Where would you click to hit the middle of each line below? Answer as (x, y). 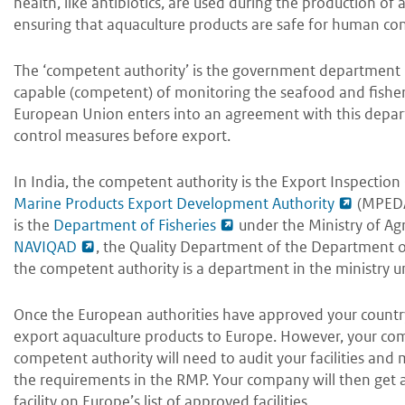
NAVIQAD (45, 247)
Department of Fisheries (135, 226)
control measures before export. (122, 136)
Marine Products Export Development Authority (174, 204)
